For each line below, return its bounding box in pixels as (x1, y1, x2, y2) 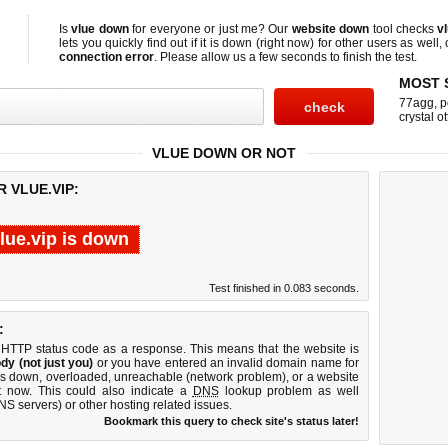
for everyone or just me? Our (128, 22, 292, 36)
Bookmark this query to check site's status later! (104, 415, 359, 427)
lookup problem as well (218, 384, 360, 398)
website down (291, 22, 370, 36)
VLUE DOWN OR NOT (152, 145, 296, 161)
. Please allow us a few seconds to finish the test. (154, 50, 417, 64)
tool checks (369, 22, 438, 36)
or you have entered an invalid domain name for (93, 356, 360, 370)
